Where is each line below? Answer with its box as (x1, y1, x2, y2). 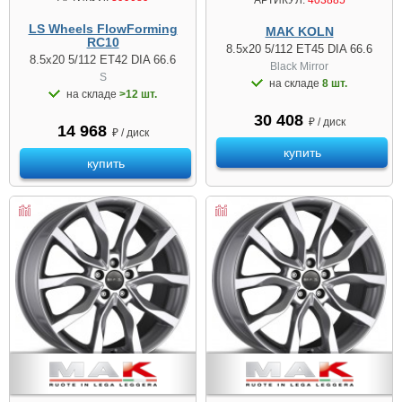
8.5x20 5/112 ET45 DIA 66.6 (226, 42, 372, 57)
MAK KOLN (265, 24, 334, 39)
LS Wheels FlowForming (28, 22, 178, 37)
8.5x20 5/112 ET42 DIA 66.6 (30, 53, 176, 67)
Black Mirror (270, 60, 328, 74)
